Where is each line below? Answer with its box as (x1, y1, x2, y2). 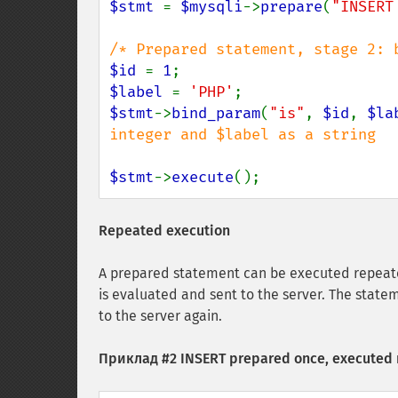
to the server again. (99, 307, 222, 324)
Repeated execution (99, 222, 230, 239)
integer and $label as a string (109, 125, 376, 144)
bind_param (171, 104, 260, 123)
